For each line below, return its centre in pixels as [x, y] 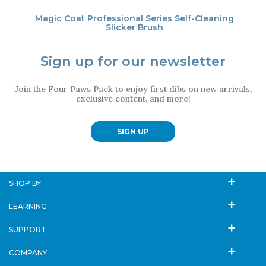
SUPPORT [28, 229]
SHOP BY [25, 183]
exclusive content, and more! [133, 98]
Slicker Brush [134, 27]
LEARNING [28, 206]
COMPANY [28, 252]
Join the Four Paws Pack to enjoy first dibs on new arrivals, [133, 89]
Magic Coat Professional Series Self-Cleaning [134, 18]
